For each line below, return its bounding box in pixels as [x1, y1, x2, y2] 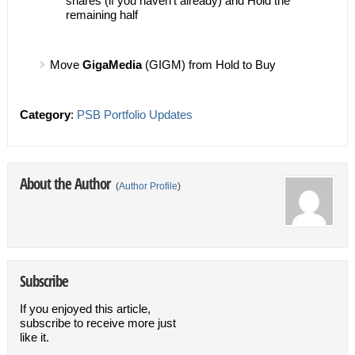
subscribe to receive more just [19, 315, 176, 330]
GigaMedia [82, 57, 142, 71]
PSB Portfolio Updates [76, 107, 193, 121]
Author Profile [118, 180, 177, 192]
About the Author [19, 173, 113, 193]
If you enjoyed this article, [19, 301, 151, 315]
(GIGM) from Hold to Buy [141, 57, 276, 71]
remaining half [65, 7, 138, 21]
